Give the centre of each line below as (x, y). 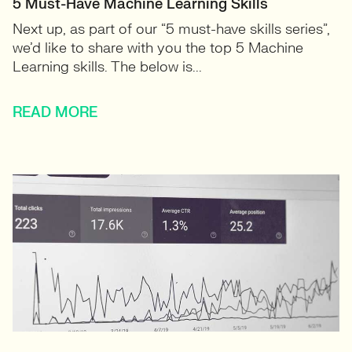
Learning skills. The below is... (107, 67)
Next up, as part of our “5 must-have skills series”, (171, 29)
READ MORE (55, 113)
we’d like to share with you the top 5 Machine (158, 48)
